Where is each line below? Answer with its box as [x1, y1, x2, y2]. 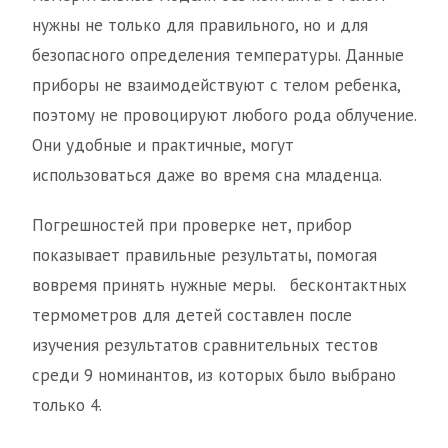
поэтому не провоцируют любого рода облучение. [32, 104, 416, 126]
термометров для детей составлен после [32, 304, 352, 326]
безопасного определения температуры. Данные [32, 44, 404, 66]
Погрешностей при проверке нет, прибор [32, 214, 352, 236]
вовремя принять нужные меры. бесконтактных [32, 274, 407, 296]
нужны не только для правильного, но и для [32, 14, 368, 36]
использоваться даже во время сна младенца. [32, 164, 382, 186]
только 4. [32, 394, 102, 416]
